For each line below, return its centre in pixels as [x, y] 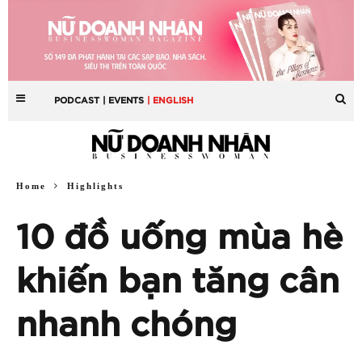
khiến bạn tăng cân [178, 282]
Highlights [95, 185]
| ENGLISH [170, 100]
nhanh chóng [126, 325]
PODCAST [77, 100]
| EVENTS [124, 100]
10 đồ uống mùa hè [179, 238]
